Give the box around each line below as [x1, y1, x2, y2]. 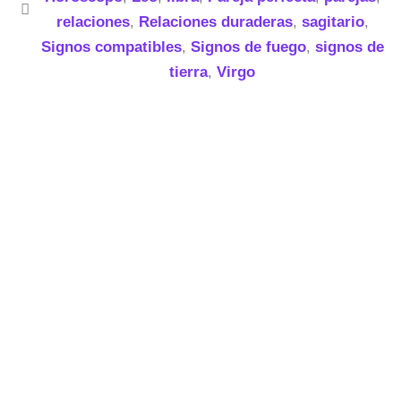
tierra [169, 63, 209, 81]
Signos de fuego [190, 38, 306, 55]
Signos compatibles [40, 38, 182, 55]
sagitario [301, 13, 364, 30]
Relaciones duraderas [138, 13, 293, 30]
